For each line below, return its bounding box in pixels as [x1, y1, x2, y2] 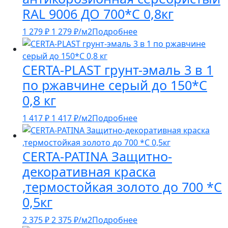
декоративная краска [22, 163, 156, 181]
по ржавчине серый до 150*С [22, 76, 207, 94]
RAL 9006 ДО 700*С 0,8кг [22, 5, 174, 23]
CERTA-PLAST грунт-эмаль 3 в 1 [22, 61, 213, 79]
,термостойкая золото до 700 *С [22, 178, 222, 196]
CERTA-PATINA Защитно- [22, 148, 172, 165]
